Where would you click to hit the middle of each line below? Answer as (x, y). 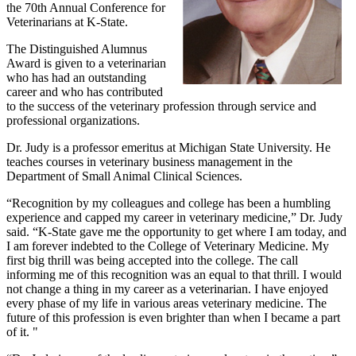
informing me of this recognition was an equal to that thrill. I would (174, 274)
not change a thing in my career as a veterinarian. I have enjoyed (167, 288)
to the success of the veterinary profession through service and (161, 106)
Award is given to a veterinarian (86, 63)
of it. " (22, 331)
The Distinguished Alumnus (77, 48)
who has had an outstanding (76, 77)
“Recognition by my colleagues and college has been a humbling (168, 203)
